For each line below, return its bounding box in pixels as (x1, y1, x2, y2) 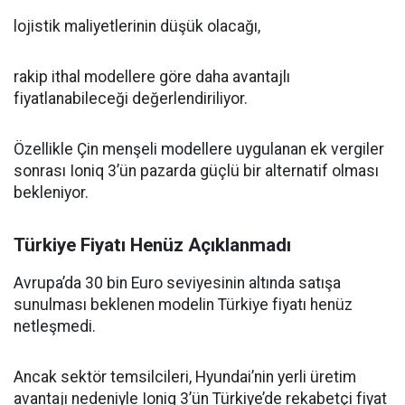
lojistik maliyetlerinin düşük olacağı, (14, 17, 260, 35)
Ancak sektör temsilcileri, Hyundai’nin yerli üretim (14, 368, 356, 386)
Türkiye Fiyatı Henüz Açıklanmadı (14, 234, 291, 256)
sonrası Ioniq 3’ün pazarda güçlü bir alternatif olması (14, 162, 379, 180)
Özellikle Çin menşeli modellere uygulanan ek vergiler (14, 140, 384, 158)
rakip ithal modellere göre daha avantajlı (14, 68, 290, 86)
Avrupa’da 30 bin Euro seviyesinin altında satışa (14, 274, 341, 292)
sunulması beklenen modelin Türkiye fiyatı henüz (14, 296, 353, 314)
